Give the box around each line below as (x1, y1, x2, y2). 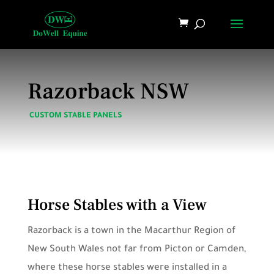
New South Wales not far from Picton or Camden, (27, 245, 246, 255)
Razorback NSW (27, 77, 189, 106)
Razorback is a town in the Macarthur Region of (27, 226, 235, 237)
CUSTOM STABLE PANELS (29, 112, 122, 120)
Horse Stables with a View (27, 194, 210, 215)
